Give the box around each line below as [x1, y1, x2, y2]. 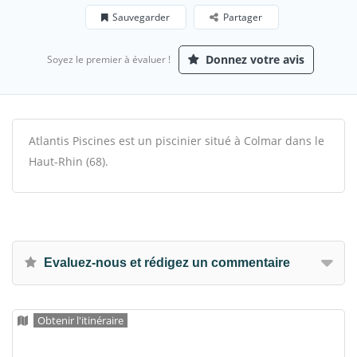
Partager [223, 10, 262, 24]
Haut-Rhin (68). [29, 154, 108, 169]
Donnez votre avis [202, 52, 304, 67]
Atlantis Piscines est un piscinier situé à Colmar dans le [29, 133, 324, 148]
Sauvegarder [112, 10, 170, 24]
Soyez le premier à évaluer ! [47, 53, 171, 66]
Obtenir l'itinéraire [37, 313, 124, 328]
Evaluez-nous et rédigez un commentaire [41, 256, 290, 269]
